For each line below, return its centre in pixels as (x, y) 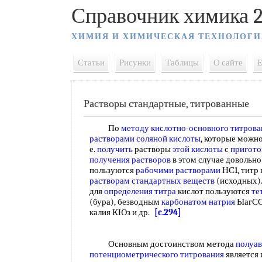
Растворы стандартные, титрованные (166, 104)
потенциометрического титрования (157, 254)
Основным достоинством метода (163, 244)
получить (115, 149)
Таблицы (182, 63)
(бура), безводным (125, 202)
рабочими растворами (178, 170)
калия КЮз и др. (122, 212)
